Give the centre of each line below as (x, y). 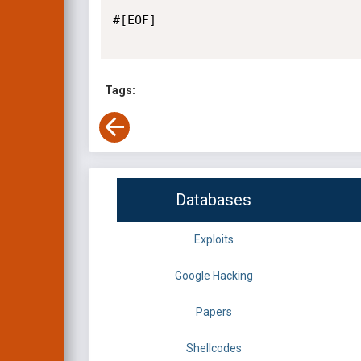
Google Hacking (214, 276)
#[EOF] (134, 20)
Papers (214, 312)
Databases (214, 200)
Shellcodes (214, 349)
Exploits (214, 240)
